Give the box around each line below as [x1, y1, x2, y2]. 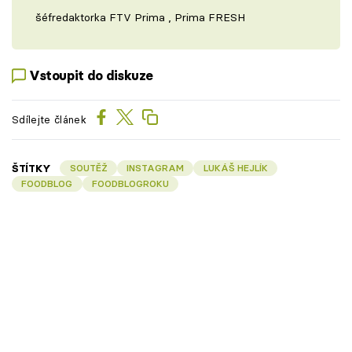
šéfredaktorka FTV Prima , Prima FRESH [35, 9, 245, 24]
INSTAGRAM [126, 161, 185, 174]
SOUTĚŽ [69, 161, 108, 174]
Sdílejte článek [12, 113, 86, 126]
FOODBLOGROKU [91, 177, 169, 189]
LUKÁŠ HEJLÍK [203, 161, 268, 174]
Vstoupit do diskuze [29, 68, 154, 84]
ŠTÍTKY [12, 161, 52, 174]
